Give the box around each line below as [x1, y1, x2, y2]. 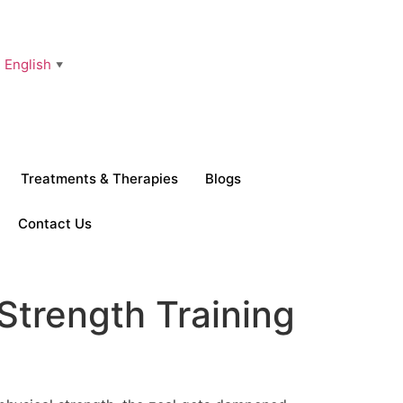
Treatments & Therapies [21, 170, 178, 188]
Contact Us [18, 215, 92, 233]
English [4, 56, 51, 74]
